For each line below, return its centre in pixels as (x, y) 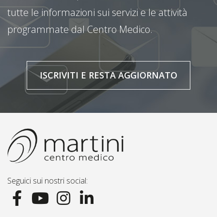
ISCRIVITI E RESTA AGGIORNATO (108, 75)
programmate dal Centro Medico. (80, 29)
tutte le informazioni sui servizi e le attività (97, 12)
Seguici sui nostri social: (47, 181)
